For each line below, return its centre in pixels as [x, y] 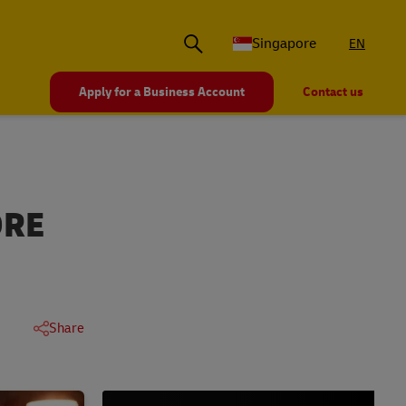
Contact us [333, 92]
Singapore [284, 44]
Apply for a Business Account [162, 92]
